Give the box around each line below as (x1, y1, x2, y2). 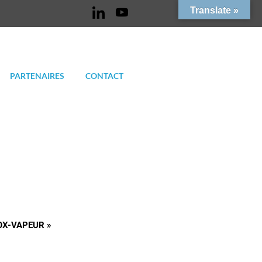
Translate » (190, 5, 239, 15)
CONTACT (85, 71, 123, 81)
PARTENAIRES (10, 71, 64, 81)
